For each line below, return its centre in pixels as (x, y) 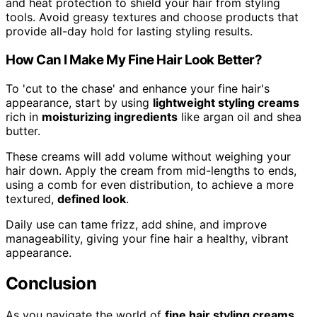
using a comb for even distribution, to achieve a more (150, 184)
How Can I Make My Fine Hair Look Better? (134, 59)
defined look (92, 198)
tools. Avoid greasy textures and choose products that (152, 17)
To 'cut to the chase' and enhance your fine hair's (138, 88)
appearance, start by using (79, 102)
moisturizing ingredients (110, 116)
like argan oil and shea (240, 116)
